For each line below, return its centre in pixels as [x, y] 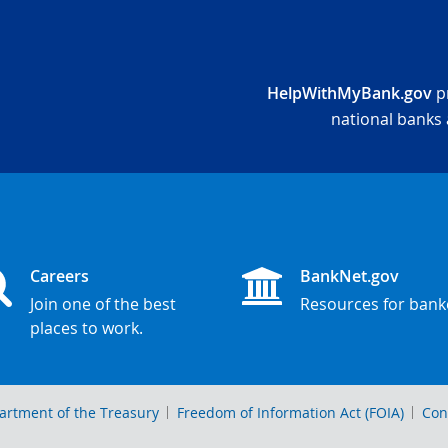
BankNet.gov [349, 275]
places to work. [86, 328]
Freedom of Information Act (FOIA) [290, 412]
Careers [59, 275]
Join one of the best [103, 304]
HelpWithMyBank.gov [349, 93]
